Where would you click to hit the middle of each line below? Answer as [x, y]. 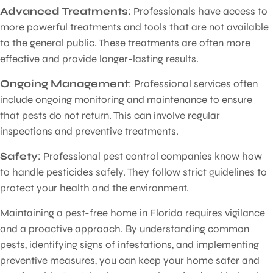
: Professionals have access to [198, 11]
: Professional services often [193, 83]
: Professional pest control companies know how [150, 156]
